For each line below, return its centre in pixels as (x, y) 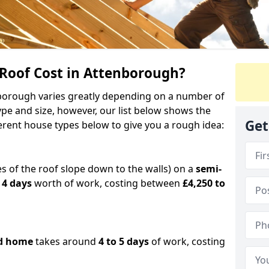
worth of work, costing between (107, 183)
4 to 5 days (124, 241)
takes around (66, 241)
